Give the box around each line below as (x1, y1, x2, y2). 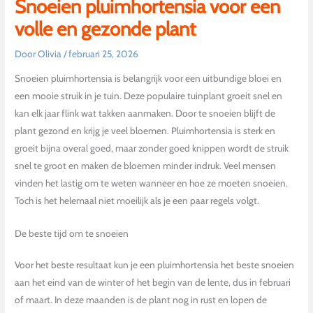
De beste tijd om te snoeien (15, 228, 129, 240)
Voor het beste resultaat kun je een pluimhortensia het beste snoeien (15, 259, 295, 271)
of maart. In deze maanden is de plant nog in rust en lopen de (15, 294, 268, 306)
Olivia (38, 48, 64, 59)
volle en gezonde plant (15, 17, 196, 41)
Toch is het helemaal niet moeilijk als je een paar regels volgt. (15, 195, 260, 207)
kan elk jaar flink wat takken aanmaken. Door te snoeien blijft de (15, 108, 276, 119)
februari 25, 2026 (68, 48, 139, 59)
